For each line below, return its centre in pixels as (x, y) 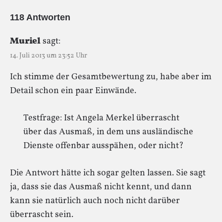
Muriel (25, 41)
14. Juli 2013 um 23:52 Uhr (49, 55)
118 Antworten (40, 17)
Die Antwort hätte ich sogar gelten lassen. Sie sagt (108, 173)
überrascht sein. (42, 215)
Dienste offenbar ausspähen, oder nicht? (104, 146)
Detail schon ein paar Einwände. (73, 91)
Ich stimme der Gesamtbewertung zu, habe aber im (111, 77)
